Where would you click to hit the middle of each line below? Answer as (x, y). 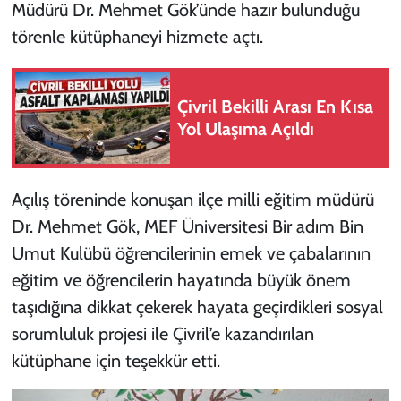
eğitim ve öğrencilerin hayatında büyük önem (181, 280)
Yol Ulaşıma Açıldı (246, 128)
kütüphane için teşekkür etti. (115, 360)
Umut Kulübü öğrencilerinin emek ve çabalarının (191, 253)
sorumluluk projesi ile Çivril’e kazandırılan (162, 333)
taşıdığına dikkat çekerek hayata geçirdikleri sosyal (197, 307)
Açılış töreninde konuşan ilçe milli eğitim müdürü (192, 199)
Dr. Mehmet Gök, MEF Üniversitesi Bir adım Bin (187, 226)
